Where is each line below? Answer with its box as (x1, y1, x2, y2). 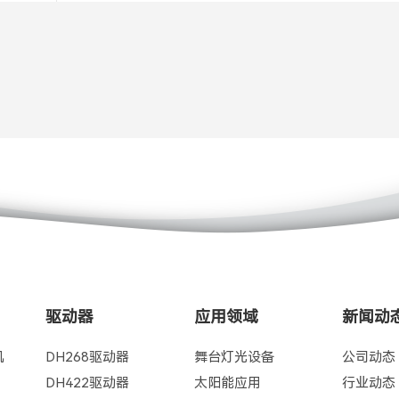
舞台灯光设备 (193, 349, 274, 365)
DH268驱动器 (45, 349, 130, 365)
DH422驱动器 (45, 375, 130, 391)
